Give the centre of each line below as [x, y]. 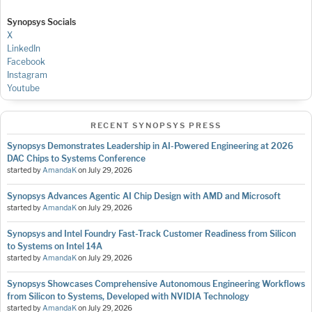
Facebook [26, 61]
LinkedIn [24, 48]
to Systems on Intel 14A [55, 246]
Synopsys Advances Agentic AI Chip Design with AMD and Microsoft [144, 196]
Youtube [23, 88]
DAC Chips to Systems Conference [76, 158]
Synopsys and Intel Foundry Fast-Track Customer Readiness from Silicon [151, 233]
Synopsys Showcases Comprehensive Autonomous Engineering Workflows [156, 283]
